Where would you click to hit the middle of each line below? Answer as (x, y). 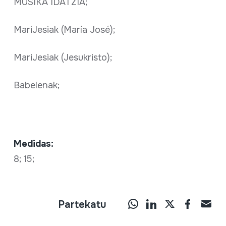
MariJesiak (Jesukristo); (63, 57)
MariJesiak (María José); (64, 30)
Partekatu (82, 204)
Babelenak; (36, 85)
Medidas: (33, 144)
